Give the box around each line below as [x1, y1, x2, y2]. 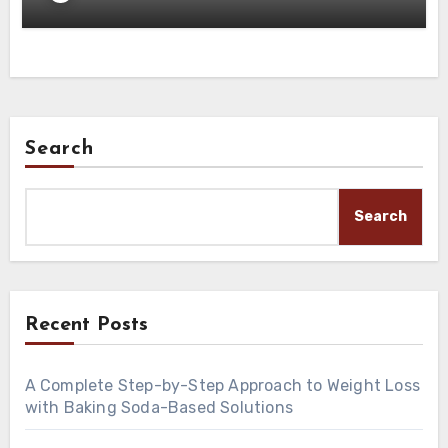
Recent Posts [24, 314, 148, 335]
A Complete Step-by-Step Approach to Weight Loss [24, 375, 420, 395]
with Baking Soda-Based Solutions [24, 397, 293, 417]
